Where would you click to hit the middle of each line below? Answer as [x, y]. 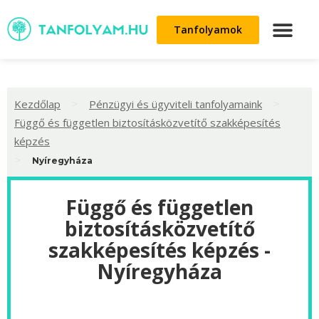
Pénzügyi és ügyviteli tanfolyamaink [176, 104]
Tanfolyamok [208, 29]
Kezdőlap [37, 104]
